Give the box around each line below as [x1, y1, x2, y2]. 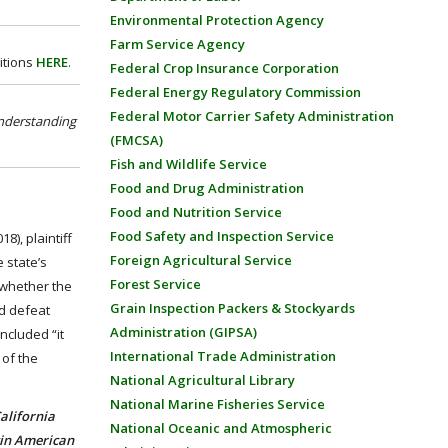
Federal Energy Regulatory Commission [109, 83, 361, 101]
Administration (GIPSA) [109, 323, 257, 341]
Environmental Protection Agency [109, 11, 324, 29]
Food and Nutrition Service [109, 203, 282, 221]
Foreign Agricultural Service [109, 251, 292, 269]
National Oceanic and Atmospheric [109, 419, 332, 437]
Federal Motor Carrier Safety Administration [109, 107, 394, 125]
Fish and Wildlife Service [109, 155, 267, 173]
